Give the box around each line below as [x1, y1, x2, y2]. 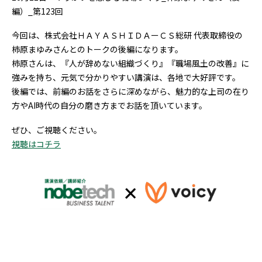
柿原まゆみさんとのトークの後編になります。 [12, 43, 183, 55]
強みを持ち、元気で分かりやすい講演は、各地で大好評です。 [12, 71, 240, 83]
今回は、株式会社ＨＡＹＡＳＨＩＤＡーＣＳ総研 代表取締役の [12, 29, 243, 41]
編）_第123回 [12, 5, 63, 17]
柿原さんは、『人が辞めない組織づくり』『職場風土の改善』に [12, 57, 249, 69]
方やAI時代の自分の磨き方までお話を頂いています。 [12, 99, 207, 111]
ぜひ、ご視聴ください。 [12, 123, 102, 136]
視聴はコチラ [12, 137, 61, 150]
